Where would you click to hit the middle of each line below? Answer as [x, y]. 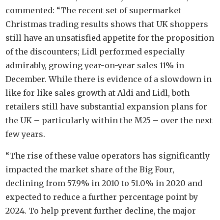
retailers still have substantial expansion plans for [107, 107]
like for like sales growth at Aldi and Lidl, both [98, 93]
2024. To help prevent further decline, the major [101, 211]
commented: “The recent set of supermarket [94, 11]
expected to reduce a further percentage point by [102, 197]
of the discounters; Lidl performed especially [95, 52]
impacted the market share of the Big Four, [90, 170]
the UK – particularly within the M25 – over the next [109, 121]
